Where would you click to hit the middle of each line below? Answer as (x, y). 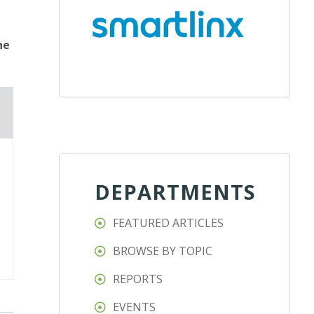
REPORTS (138, 279)
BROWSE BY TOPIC (163, 251)
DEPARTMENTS (176, 192)
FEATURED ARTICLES (169, 223)
